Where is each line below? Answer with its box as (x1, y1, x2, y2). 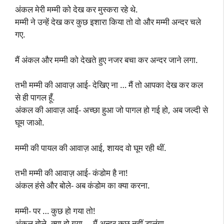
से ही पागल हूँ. (15, 91, 55, 103)
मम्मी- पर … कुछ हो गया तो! (15, 204, 95, 216)
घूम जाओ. (15, 116, 44, 128)
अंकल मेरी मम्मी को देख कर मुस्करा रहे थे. (15, 3, 138, 15)
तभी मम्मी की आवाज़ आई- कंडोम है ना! (15, 167, 128, 178)
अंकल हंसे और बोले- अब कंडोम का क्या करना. (15, 179, 150, 191)
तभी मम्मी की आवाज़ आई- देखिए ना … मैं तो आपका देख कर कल (15, 79, 203, 90)
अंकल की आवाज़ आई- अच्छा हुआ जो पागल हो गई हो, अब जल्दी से (15, 104, 208, 115)
